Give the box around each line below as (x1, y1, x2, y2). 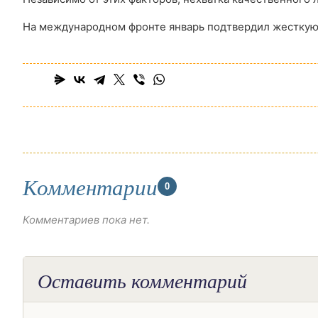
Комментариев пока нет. (23, 213, 150, 226)
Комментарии (23, 172, 158, 201)
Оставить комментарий (38, 267, 247, 294)
